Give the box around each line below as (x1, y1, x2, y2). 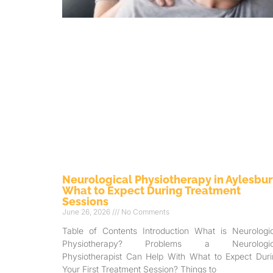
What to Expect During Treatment (62, 184, 241, 197)
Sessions (62, 195, 108, 208)
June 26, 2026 (62, 207, 112, 217)
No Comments (119, 207, 169, 217)
